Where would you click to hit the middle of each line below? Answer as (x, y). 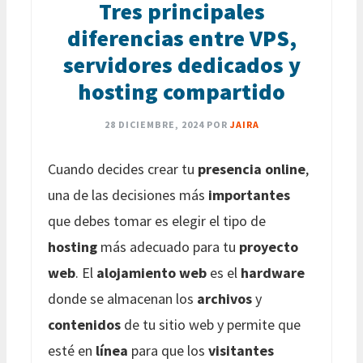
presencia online (252, 169)
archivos (224, 298)
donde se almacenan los (122, 298)
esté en (72, 350)
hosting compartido (181, 91)
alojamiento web (152, 272)
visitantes (241, 350)
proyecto (269, 246)
